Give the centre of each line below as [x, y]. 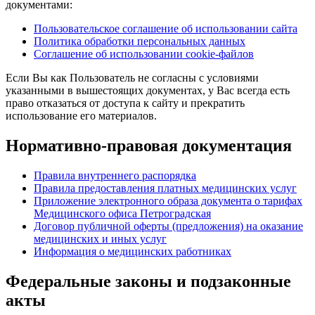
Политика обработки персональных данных [140, 41]
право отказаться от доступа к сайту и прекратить [125, 103]
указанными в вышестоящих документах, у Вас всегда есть [148, 90]
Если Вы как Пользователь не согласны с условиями [132, 77]
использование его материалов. [81, 115]
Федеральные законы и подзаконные [148, 281]
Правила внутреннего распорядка [115, 175]
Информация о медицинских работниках [133, 251]
